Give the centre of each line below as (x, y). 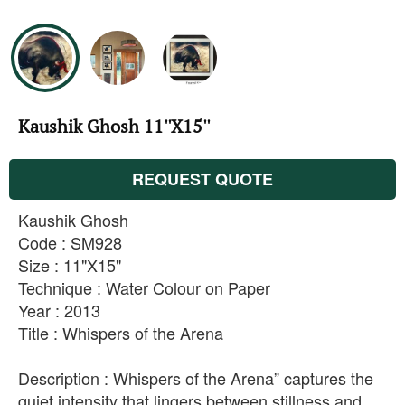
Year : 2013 (59, 311)
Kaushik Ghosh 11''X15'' (114, 127)
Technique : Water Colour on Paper (144, 288)
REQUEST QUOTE (202, 179)
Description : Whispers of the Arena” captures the (196, 378)
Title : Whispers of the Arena (121, 333)
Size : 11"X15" (70, 265)
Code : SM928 (70, 243)
